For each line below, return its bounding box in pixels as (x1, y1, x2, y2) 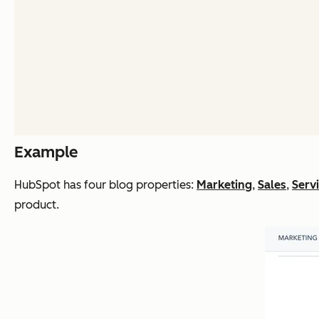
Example (14, 142, 78, 162)
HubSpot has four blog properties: (14, 178, 197, 192)
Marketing (197, 178, 252, 192)
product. (14, 198, 59, 212)
